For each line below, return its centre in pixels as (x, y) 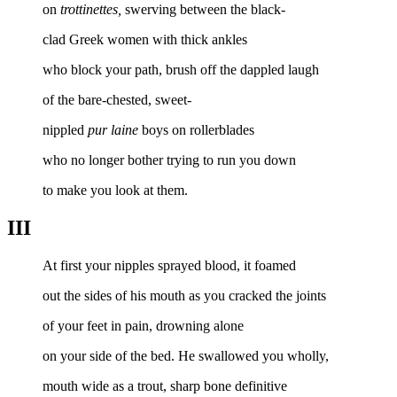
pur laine (113, 130)
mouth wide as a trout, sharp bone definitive (165, 386)
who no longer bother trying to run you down (169, 160)
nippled (65, 130)
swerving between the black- (205, 10)
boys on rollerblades (196, 130)
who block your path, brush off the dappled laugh (181, 70)
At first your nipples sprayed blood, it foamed (169, 266)
